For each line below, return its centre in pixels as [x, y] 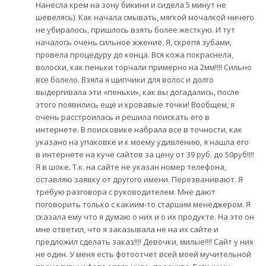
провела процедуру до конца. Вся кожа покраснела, [134, 55]
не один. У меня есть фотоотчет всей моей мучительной [143, 254]
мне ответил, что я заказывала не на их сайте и [127, 229]
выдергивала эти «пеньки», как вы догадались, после [137, 92]
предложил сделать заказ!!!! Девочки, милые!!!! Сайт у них [145, 242]
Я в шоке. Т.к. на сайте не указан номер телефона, [131, 167]
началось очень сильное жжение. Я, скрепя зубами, [134, 42]
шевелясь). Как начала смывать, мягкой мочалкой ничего [145, 18]
